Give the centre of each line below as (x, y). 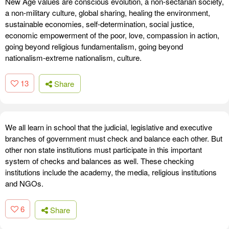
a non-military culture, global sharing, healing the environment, (108, 12)
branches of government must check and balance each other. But (114, 139)
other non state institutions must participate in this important (104, 150)
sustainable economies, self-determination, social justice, (100, 24)
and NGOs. (24, 184)
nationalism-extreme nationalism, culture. (73, 57)
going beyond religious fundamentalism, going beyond (94, 46)
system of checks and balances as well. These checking (99, 161)
